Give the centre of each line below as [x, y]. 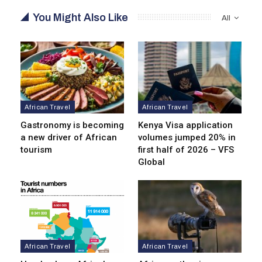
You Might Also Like [80, 17]
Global [151, 162]
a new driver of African [69, 138]
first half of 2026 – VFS [186, 150]
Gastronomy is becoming [72, 125]
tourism [36, 150]
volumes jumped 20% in [187, 138]
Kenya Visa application [185, 125]
